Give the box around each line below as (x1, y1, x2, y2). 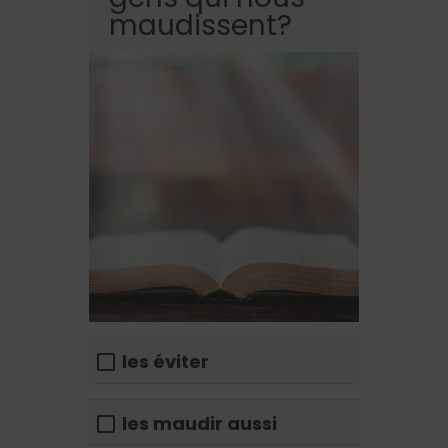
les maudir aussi (122, 410, 277, 436)
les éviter (122, 348, 209, 374)
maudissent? (109, 6, 292, 46)
